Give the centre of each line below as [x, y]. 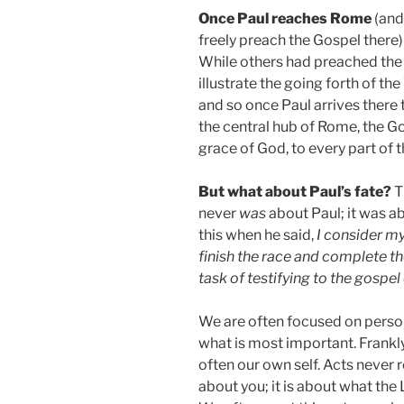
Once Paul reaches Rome [285, 19]
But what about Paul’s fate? [295, 192]
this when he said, [257, 235]
